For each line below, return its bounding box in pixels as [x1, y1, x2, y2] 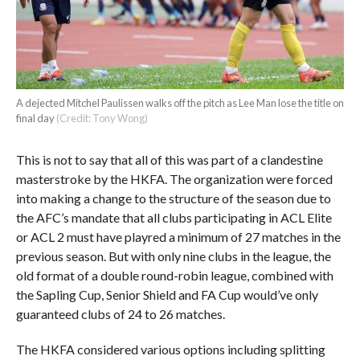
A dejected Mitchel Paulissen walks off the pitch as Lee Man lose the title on [15, 96, 344, 109]
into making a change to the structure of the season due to [15, 190, 331, 206]
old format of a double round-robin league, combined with [15, 267, 333, 283]
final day [15, 111, 56, 125]
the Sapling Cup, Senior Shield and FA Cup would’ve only [15, 286, 318, 302]
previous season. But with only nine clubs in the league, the [15, 247, 331, 264]
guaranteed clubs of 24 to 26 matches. [15, 305, 225, 321]
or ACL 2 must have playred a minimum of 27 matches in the [15, 228, 341, 244]
